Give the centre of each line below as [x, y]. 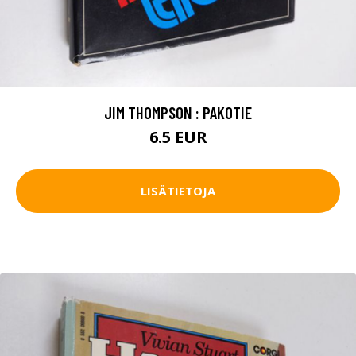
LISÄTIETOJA [178, 191]
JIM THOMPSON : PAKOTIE [178, 112]
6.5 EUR [178, 137]
